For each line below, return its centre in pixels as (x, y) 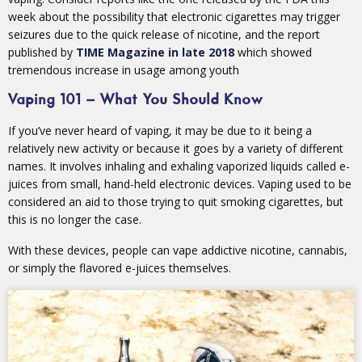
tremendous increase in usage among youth (124, 70)
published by (42, 53)
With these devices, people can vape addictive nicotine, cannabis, (178, 250)
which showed (273, 53)
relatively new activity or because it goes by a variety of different (176, 149)
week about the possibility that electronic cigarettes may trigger (174, 17)
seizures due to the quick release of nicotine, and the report (164, 35)
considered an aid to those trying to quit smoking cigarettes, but (176, 202)
